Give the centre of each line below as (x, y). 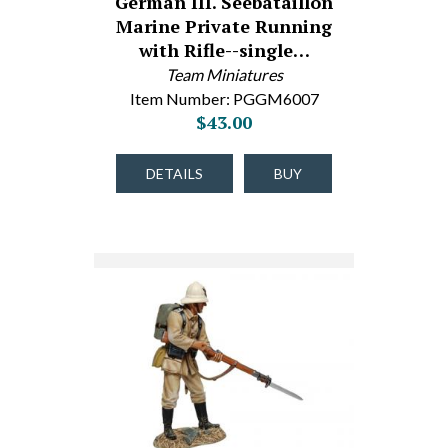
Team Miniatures (224, 74)
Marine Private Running (224, 26)
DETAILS (174, 173)
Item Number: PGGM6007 (224, 98)
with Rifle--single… (224, 50)
